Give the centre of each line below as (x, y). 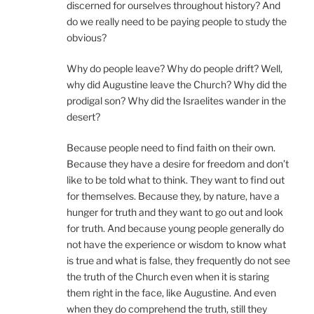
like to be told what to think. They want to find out (176, 180)
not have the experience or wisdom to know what (176, 245)
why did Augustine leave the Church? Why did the (177, 85)
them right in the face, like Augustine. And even (171, 293)
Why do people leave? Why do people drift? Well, (175, 69)
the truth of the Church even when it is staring (168, 277)
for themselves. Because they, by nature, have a (173, 196)
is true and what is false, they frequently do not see (178, 261)
